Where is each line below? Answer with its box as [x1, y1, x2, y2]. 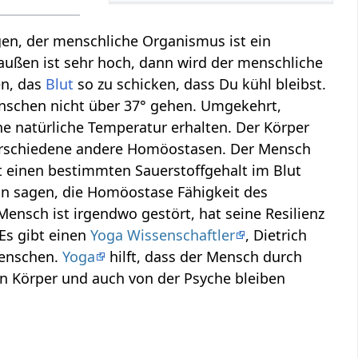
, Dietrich [245, 225, 308, 245]
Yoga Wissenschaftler [90, 225, 236, 245]
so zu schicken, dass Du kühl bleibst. [74, 74, 327, 94]
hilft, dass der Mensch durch [105, 247, 303, 267]
